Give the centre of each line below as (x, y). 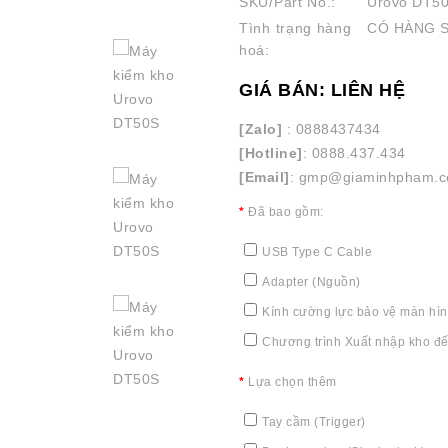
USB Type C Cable (317, 252)
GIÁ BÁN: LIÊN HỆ (322, 90)
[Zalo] (260, 129)
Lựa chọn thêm (292, 382)
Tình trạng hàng (295, 28)
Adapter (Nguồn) (311, 282)
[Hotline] (271, 153)
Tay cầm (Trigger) (314, 422)
